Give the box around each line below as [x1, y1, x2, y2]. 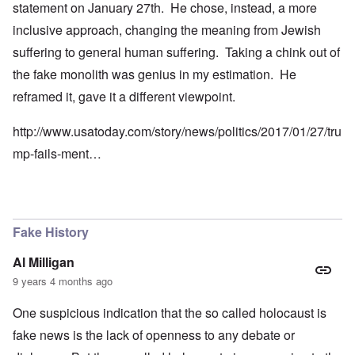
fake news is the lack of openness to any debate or [13, 325, 295, 344]
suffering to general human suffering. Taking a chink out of [13, 42, 340, 61]
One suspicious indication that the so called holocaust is [13, 303, 326, 322]
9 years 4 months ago [13, 273, 113, 288]
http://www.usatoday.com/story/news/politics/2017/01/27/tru [13, 121, 342, 140]
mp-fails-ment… [13, 143, 101, 162]
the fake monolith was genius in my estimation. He [13, 64, 296, 83]
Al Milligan [13, 252, 74, 271]
